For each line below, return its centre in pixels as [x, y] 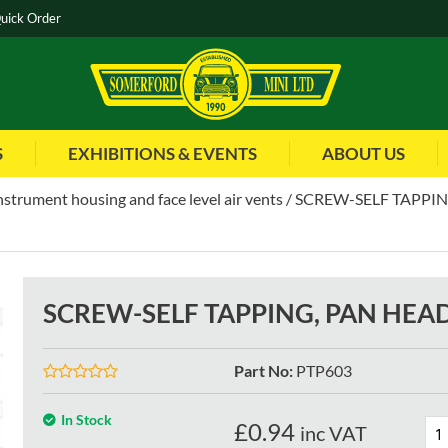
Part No [261, 371]
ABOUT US [363, 154]
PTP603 [323, 371]
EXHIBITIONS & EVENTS [162, 154]
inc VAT [333, 433]
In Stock [87, 420]
